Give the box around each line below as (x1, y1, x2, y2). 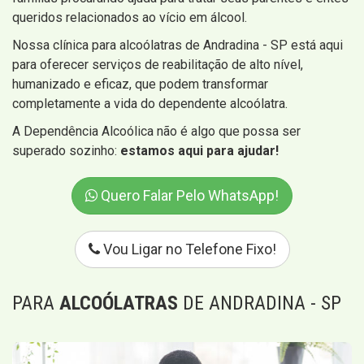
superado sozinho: (12, 143, 120, 159)
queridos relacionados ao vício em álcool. (12, 10, 247, 26)
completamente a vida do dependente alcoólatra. (12, 96, 288, 112)
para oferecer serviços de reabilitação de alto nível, (12, 57, 303, 73)
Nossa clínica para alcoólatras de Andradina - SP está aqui (12, 37, 343, 54)
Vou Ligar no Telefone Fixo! (99, 240, 276, 258)
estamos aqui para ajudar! (120, 143, 279, 159)
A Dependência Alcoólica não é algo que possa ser (12, 123, 301, 140)
